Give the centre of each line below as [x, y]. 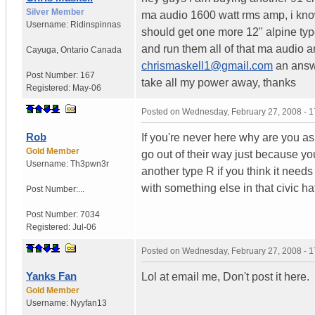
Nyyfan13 [89, 303]
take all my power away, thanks [219, 82]
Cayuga [41, 50]
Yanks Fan [51, 276]
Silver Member [55, 12]
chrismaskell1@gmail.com [207, 65]
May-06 [87, 88]
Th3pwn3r [90, 163]
